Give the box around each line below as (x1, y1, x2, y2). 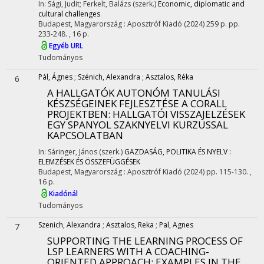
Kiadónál (49, 189, 78, 199)
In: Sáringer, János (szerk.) (38, 147, 124, 157)
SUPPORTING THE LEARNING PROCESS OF (47, 234, 243, 247)
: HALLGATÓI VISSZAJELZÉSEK (108, 107, 245, 121)
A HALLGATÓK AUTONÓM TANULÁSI (47, 86, 220, 100)
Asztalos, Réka (146, 72, 193, 82)
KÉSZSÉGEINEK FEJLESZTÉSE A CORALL (47, 97, 227, 110)
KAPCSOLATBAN (47, 128, 123, 142)
